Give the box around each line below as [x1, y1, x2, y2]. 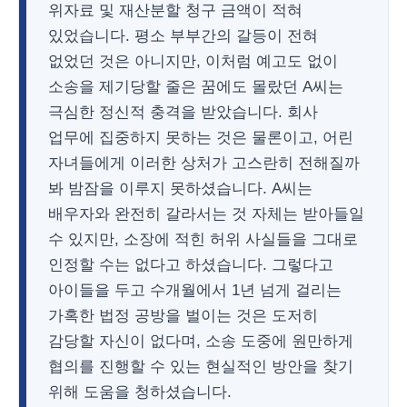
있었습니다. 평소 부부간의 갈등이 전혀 [48, 27, 318, 45]
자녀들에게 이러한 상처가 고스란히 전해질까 [48, 154, 360, 172]
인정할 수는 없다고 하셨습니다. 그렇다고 [48, 256, 333, 273]
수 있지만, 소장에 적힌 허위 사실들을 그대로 [48, 231, 358, 248]
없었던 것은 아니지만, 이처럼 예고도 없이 [48, 53, 338, 70]
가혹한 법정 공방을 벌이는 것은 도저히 [48, 307, 318, 324]
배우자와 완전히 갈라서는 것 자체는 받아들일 [48, 205, 364, 223]
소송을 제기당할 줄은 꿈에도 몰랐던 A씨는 [48, 78, 343, 95]
